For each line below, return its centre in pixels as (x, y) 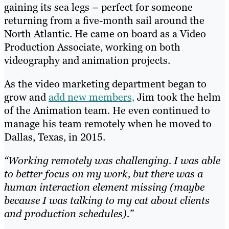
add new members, (91, 97)
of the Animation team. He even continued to (107, 110)
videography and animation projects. (87, 60)
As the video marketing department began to (105, 84)
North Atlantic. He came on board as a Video (105, 33)
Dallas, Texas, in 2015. (55, 137)
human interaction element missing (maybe (104, 187)
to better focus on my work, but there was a (104, 174)
